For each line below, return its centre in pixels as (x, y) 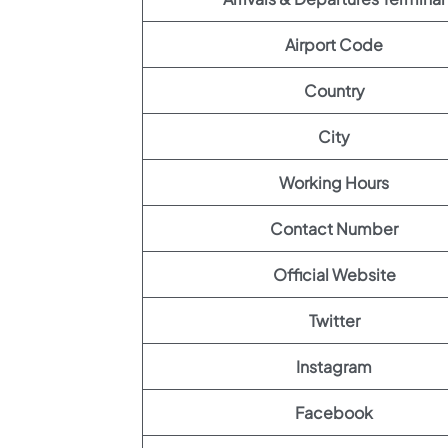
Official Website (334, 274)
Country (334, 90)
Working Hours (334, 182)
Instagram (334, 366)
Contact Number (334, 228)
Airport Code (334, 44)
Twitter (334, 320)
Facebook (334, 412)
